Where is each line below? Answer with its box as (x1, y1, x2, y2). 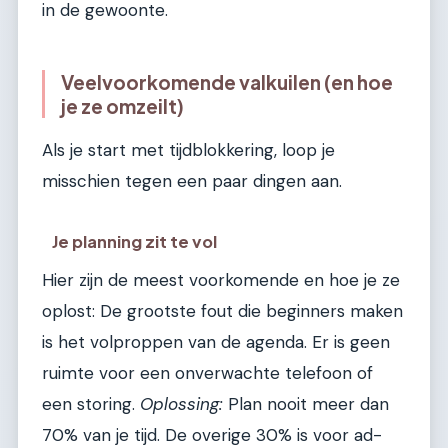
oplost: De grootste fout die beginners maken (42, 299, 403, 322)
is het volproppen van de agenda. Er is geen (42, 330, 390, 353)
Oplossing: (140, 392, 223, 415)
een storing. (42, 392, 140, 415)
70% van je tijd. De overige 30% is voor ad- (42, 423, 382, 446)
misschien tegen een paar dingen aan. (42, 170, 342, 193)
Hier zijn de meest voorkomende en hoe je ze (42, 268, 400, 291)
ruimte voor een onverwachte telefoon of (42, 361, 373, 384)
